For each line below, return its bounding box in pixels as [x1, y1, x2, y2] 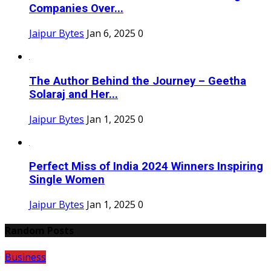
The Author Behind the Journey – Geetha [29, 74, 246, 88]
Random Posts [5, 224, 74, 238]
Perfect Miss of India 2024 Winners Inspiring [29, 160, 263, 174]
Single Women [29, 173, 105, 187]
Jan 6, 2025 [87, 27, 135, 41]
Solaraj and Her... [29, 87, 118, 101]
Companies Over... [29, 2, 123, 16]
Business [5, 250, 46, 264]
